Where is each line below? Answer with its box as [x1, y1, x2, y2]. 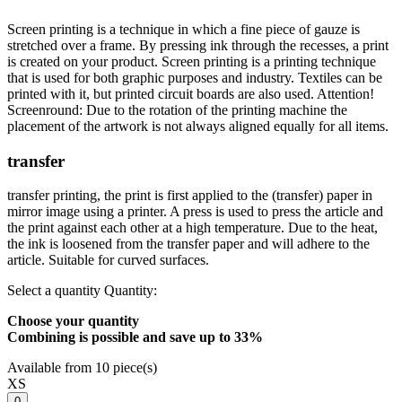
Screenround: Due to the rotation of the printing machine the [7, 101, 347, 118]
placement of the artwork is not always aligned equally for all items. [7, 118, 389, 134]
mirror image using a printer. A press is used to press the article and [7, 204, 383, 220]
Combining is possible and [7, 329, 166, 345]
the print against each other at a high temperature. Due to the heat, [7, 220, 378, 236]
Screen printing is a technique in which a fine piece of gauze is [7, 21, 360, 37]
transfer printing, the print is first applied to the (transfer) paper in [7, 188, 372, 204]
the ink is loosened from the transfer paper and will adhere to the [7, 236, 370, 252]
